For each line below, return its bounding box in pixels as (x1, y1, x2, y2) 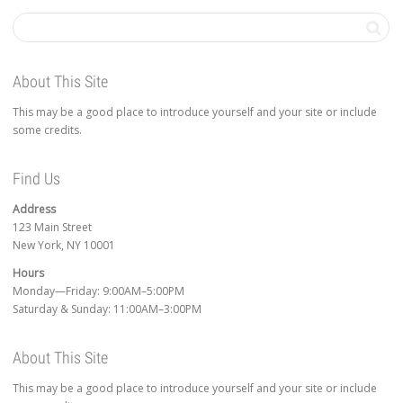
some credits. (13, 122, 82, 139)
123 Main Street (13, 219, 92, 236)
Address (13, 201, 56, 218)
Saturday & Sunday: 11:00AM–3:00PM (13, 300, 201, 317)
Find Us (13, 169, 60, 189)
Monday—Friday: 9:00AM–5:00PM (13, 282, 184, 299)
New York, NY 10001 (13, 237, 115, 254)
